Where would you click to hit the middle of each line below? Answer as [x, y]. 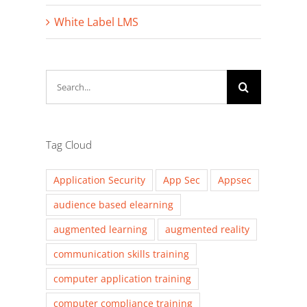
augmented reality [208, 230]
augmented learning [101, 230]
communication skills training [122, 254]
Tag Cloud [69, 145]
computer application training [123, 279]
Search [63, 79]
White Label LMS [97, 22]
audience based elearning [114, 205]
